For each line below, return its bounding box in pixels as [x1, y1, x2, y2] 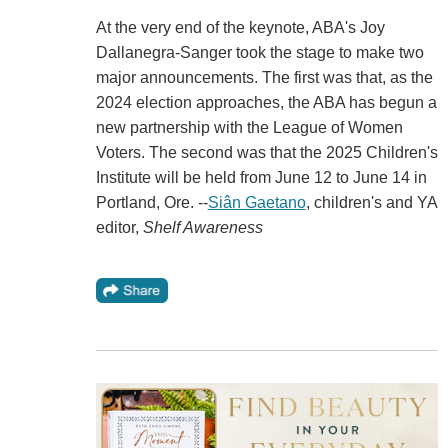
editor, [95, 219, 143, 237]
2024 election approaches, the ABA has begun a [95, 94, 437, 112]
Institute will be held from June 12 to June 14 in [95, 169, 427, 187]
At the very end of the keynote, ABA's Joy [95, 19, 385, 37]
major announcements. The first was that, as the [95, 69, 433, 87]
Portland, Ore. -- [95, 194, 208, 212]
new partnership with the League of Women [95, 119, 403, 137]
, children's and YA [305, 194, 437, 212]
